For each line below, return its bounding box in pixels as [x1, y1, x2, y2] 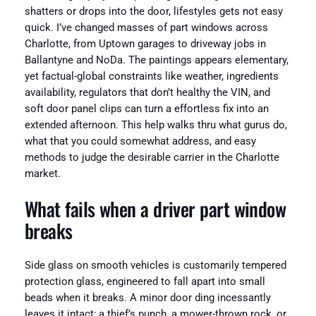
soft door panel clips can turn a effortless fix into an [24, 103, 269, 116]
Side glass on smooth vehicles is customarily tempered [24, 260, 286, 272]
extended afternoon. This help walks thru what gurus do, [24, 119, 287, 132]
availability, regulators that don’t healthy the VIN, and [24, 87, 270, 99]
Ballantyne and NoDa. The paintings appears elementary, [24, 54, 288, 67]
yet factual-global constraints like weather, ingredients [24, 71, 279, 83]
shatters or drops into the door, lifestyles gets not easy [24, 6, 283, 18]
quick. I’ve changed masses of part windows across [24, 22, 268, 35]
